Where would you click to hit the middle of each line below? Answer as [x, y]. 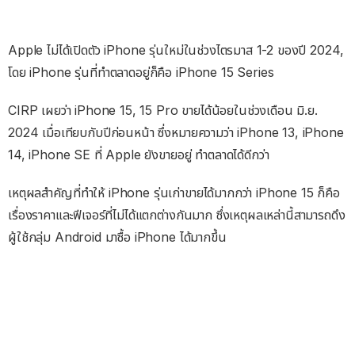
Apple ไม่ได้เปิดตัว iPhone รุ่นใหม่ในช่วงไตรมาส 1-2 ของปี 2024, [176, 50]
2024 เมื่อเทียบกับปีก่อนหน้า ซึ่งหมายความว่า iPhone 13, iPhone [176, 132]
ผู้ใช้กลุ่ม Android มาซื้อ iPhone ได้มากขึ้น [117, 237]
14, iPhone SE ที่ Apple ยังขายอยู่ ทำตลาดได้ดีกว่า [139, 154]
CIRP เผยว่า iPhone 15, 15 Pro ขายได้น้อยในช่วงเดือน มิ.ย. [163, 110]
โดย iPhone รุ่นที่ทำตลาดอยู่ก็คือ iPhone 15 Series [141, 72]
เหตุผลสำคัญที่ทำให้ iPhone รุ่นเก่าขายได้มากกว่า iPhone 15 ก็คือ [174, 192]
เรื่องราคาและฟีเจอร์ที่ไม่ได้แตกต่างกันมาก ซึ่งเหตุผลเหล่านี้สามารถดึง [177, 214]
